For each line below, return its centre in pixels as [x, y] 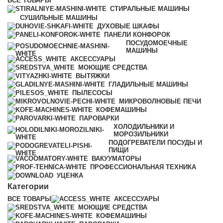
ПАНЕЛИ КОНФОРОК [137, 35]
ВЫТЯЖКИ [93, 76]
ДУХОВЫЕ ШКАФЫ [128, 26]
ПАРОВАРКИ [99, 118]
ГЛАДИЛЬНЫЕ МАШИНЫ [148, 85]
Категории [28, 187]
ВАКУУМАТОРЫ [116, 159]
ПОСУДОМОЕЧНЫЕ [157, 43]
